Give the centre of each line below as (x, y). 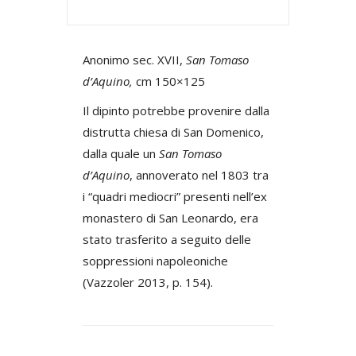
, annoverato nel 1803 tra (199, 174)
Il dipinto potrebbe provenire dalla (176, 110)
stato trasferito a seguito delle (167, 239)
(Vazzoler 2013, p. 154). (148, 282)
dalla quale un (121, 153)
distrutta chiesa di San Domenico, (173, 132)
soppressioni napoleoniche (155, 260)
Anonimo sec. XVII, (134, 59)
